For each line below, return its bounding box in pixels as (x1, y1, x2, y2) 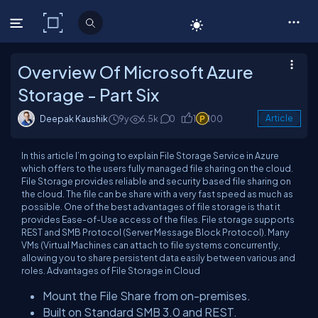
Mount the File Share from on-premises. (43, 289, 251, 302)
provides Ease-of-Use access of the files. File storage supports (21, 214, 295, 225)
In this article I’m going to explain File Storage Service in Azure (21, 150, 279, 161)
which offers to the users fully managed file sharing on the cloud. (21, 163, 293, 174)
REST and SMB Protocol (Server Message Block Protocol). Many (21, 226, 290, 238)
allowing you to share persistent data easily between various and (21, 252, 295, 263)
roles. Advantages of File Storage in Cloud (21, 265, 200, 276)
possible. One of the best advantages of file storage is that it (21, 201, 280, 212)
